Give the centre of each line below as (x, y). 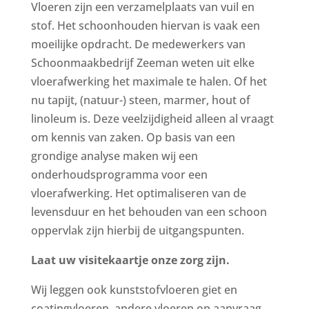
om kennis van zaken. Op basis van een (133, 137)
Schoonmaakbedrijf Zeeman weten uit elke (142, 63)
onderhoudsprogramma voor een (119, 175)
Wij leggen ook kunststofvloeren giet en (134, 290)
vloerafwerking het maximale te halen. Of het (149, 81)
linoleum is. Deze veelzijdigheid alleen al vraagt (152, 119)
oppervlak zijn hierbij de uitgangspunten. (137, 230)
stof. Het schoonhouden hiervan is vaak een (145, 26)
